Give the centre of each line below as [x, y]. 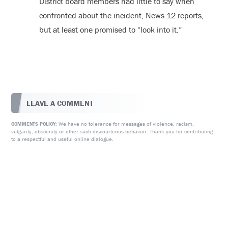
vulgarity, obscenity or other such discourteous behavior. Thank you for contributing [112, 132]
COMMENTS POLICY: [34, 124]
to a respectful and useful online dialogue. [63, 139]
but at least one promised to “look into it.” [110, 29]
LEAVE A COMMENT [60, 103]
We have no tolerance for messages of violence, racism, [126, 124]
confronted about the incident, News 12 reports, [121, 15]
